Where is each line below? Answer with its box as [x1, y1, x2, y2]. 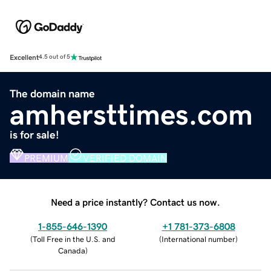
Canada [57, 246, 85, 255]
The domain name [10, 88, 95, 99]
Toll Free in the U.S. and [32, 235, 116, 243]
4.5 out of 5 [39, 54, 70, 60]
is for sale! [10, 129, 59, 140]
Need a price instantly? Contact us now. [51, 197, 220, 207]
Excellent [10, 53, 39, 61]
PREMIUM [24, 152, 68, 163]
